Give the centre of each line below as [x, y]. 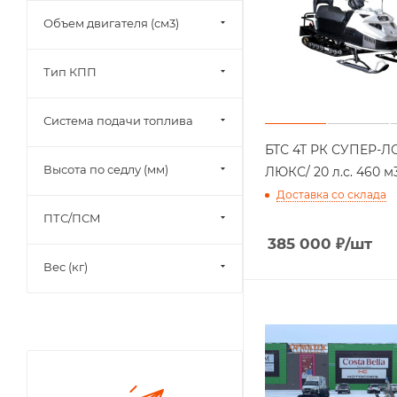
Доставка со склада [331, 194]
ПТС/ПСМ [72, 218]
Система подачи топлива [118, 121]
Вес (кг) [66, 267]
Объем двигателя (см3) [111, 23]
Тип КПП [70, 72]
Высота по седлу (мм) [106, 169]
